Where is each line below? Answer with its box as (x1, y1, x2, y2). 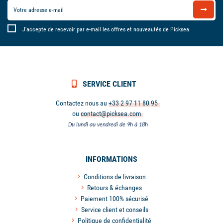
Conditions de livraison (83, 172, 146, 181)
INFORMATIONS (86, 154, 137, 164)
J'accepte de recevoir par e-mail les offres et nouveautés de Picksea (22, 25, 189, 33)
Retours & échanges (87, 183, 142, 192)
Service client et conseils (81, 205, 148, 214)
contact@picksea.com (80, 109, 141, 117)
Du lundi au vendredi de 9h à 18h (68, 121, 148, 128)
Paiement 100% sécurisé (81, 194, 148, 203)
